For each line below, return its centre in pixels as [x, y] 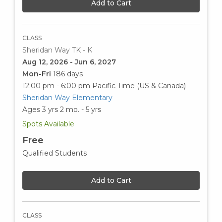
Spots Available [48, 124]
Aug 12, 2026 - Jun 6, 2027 [69, 62]
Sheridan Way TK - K [57, 50]
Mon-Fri [38, 74]
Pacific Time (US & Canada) [139, 85]
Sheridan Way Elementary [67, 97]
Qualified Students [55, 153]
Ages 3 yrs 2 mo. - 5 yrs [62, 109]
